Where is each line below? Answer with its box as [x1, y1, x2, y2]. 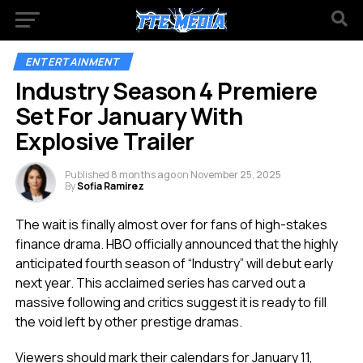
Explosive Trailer [15, 125, 194, 157]
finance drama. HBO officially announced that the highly [15, 235, 338, 253]
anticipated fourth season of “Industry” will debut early [15, 254, 333, 272]
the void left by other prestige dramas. [15, 313, 242, 331]
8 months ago [110, 168, 176, 181]
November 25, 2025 [190, 168, 281, 181]
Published [64, 168, 109, 181]
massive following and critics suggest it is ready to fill [15, 293, 327, 311]
